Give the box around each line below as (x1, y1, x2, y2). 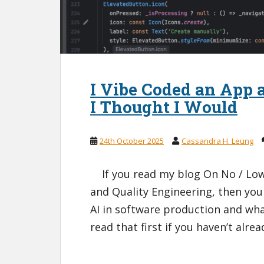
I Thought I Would (90, 96, 237, 118)
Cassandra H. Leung (181, 136, 253, 147)
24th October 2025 (100, 136, 164, 147)
